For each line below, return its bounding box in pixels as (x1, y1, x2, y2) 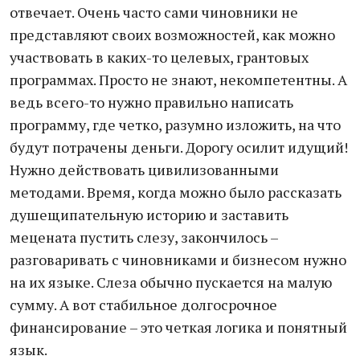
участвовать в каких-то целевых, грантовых (10, 47, 309, 67)
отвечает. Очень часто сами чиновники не (10, 2, 298, 22)
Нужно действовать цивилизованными (10, 160, 279, 179)
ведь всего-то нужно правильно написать (10, 92, 293, 112)
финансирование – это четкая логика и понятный (10, 317, 347, 337)
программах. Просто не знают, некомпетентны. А (10, 70, 347, 89)
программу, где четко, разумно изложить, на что (10, 115, 341, 134)
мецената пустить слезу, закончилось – (10, 227, 278, 247)
